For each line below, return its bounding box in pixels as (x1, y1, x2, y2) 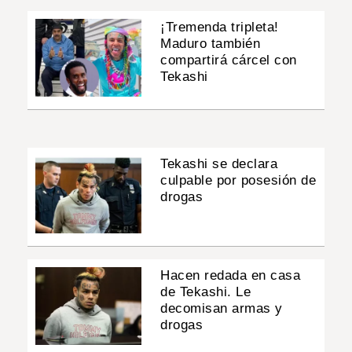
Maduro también (160, 35, 261, 51)
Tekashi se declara (160, 156, 278, 171)
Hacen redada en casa (160, 268, 301, 284)
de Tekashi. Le (160, 284, 251, 300)
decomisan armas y (160, 301, 283, 317)
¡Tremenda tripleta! (160, 19, 279, 35)
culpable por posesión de (160, 172, 317, 188)
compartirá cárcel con (160, 52, 297, 68)
